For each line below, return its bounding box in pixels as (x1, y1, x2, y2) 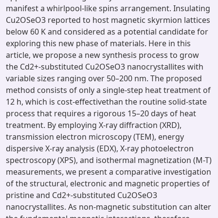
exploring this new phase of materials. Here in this (6, 38, 191, 49)
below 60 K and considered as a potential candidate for (6, 26, 208, 37)
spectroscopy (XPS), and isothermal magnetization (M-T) (6, 155, 212, 165)
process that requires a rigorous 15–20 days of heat (6, 108, 196, 119)
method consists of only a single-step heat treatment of (6, 85, 211, 95)
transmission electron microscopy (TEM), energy (6, 131, 184, 142)
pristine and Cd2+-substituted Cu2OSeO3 (6, 190, 157, 200)
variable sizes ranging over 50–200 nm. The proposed (6, 73, 202, 84)
